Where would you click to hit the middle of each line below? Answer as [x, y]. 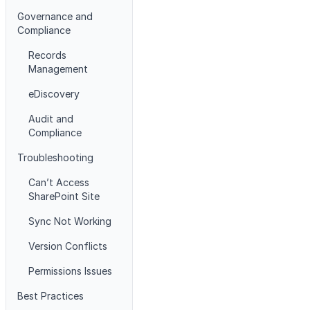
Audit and [51, 119]
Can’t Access [59, 182]
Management [58, 69]
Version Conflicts [68, 246]
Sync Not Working [70, 221]
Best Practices [51, 296]
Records [47, 55]
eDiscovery [54, 94]
